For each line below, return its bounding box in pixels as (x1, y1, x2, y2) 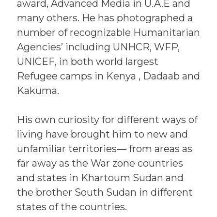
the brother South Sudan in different (17, 186, 193, 198)
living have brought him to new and (17, 128, 188, 140)
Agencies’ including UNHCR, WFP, (17, 41, 180, 53)
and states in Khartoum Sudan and (17, 172, 184, 184)
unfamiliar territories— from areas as (17, 143, 192, 155)
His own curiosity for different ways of (17, 114, 198, 125)
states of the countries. (17, 201, 127, 213)
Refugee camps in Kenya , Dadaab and (17, 70, 200, 82)
